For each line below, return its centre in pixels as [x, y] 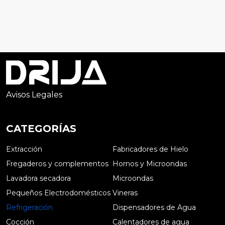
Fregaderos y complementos [57, 164]
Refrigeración [29, 208]
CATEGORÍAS [41, 129]
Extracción [24, 149]
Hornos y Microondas [150, 164]
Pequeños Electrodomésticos [58, 193]
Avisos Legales [34, 95]
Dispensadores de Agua [154, 208]
